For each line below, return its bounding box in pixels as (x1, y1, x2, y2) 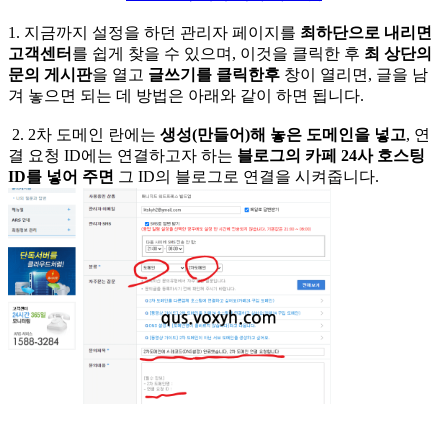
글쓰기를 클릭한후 (148, 65, 280, 83)
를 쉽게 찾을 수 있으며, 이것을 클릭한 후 (72, 44, 360, 62)
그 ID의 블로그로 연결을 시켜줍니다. (114, 167, 379, 185)
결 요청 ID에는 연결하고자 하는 (8, 146, 237, 164)
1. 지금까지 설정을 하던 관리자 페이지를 (8, 23, 300, 41)
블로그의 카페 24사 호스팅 (237, 146, 425, 164)
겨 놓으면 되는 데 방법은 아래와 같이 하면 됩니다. (8, 86, 364, 104)
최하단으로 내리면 (300, 23, 432, 41)
